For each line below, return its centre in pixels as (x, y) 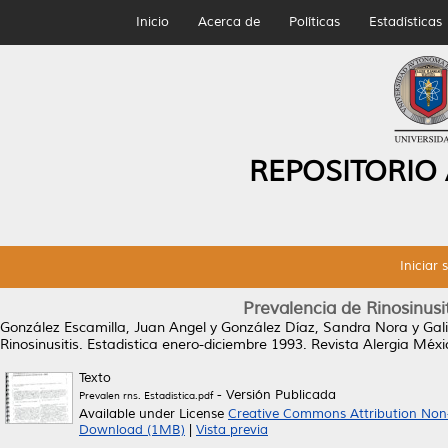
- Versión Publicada (274, 395)
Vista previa (232, 430)
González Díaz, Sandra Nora (314, 327)
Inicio (152, 22)
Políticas (314, 22)
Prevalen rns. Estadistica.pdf (146, 395)
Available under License (153, 414)
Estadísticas (405, 22)
